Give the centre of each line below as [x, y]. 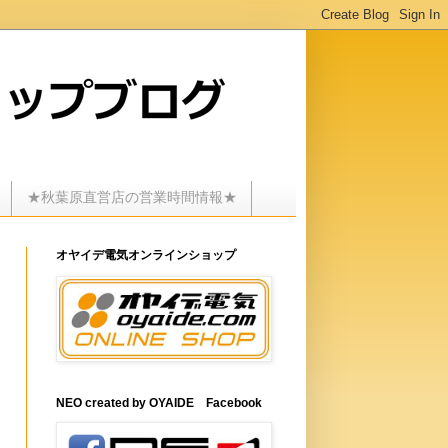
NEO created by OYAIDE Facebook [159, 402]
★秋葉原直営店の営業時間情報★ [132, 197]
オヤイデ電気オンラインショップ [146, 254]
